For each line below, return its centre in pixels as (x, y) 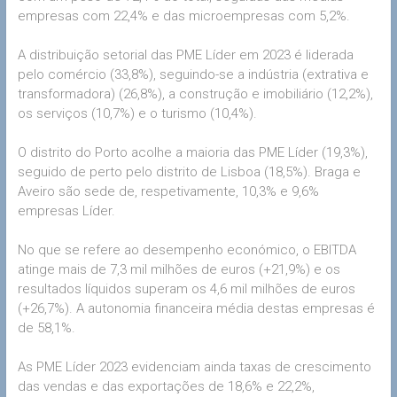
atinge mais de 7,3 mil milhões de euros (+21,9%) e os (179, 270)
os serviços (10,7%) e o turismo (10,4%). (137, 114)
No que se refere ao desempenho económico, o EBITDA (187, 250)
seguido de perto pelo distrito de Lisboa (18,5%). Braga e (189, 172)
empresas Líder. (66, 211)
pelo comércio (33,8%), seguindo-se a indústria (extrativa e (193, 75)
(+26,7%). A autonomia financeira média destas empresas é (196, 309)
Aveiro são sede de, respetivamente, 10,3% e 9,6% (168, 192)
